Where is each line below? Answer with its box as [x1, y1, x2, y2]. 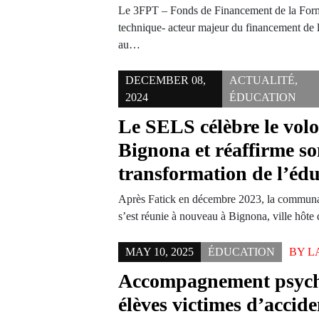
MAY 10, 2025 [125, 246, 194, 258]
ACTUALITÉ [229, 74, 296, 86]
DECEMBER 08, [125, 74, 206, 86]
